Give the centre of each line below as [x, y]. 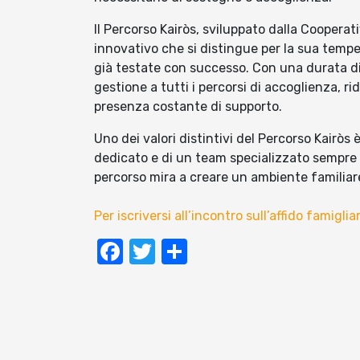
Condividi [242, 252]
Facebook [181, 252]
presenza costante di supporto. [188, 107]
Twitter [198, 252]
